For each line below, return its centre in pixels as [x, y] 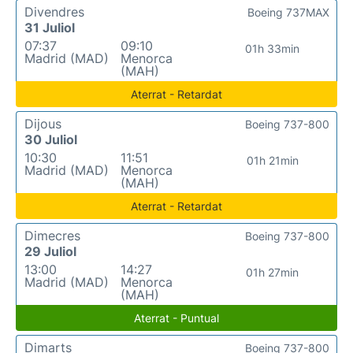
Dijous [43, 124]
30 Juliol [51, 139]
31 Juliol [50, 28]
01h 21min [272, 160]
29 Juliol [50, 251]
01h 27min [273, 272]
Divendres [54, 12]
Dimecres [52, 236]
